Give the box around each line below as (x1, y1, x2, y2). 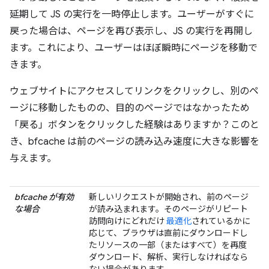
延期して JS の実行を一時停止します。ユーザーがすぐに (10, 8, 254, 20)
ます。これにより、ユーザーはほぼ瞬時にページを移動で (10, 42, 258, 54)
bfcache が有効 (14, 192, 74, 202)
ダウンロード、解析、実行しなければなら (89, 252, 248, 262)
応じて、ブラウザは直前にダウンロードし (89, 228, 248, 238)
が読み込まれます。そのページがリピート (89, 204, 248, 214)
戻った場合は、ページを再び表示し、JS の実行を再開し (10, 25, 253, 37)
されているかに (192, 216, 250, 226)
